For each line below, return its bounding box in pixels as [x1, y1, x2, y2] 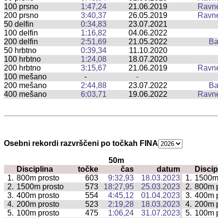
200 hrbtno [4, 63, 41, 72]
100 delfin [4, 28, 38, 37]
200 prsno [4, 11, 38, 19]
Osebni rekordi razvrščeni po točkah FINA [4, 139, 158, 148]
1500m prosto [17, 182, 64, 191]
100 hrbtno [4, 54, 41, 63]
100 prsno [4, 2, 38, 11]
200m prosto [17, 200, 59, 209]
